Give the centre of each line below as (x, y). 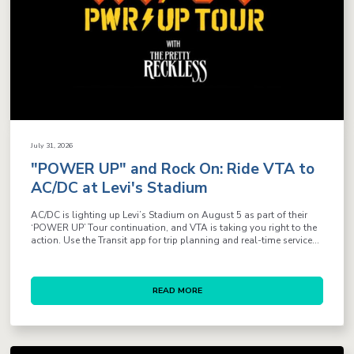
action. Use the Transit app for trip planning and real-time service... (175, 240)
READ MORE (177, 290)
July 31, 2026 (52, 146)
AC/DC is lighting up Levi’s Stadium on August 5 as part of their (169, 215)
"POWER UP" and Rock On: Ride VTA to (173, 169)
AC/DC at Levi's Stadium (120, 188)
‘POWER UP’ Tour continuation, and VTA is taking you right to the (174, 227)
